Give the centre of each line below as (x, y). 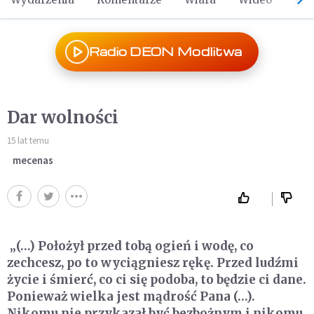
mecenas (33, 160)
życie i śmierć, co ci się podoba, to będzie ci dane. (157, 280)
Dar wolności (63, 117)
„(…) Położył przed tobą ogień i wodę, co (130, 246)
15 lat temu (28, 141)
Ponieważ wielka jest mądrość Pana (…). (131, 296)
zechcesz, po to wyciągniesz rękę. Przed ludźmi (153, 263)
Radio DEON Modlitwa (165, 52)
